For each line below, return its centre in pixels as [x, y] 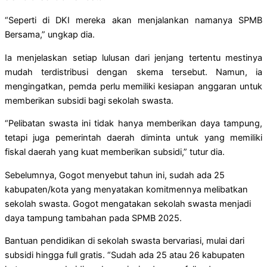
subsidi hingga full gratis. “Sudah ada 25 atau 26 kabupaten [125, 255]
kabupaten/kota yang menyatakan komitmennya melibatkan [126, 189]
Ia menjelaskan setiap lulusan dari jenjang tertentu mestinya [133, 58]
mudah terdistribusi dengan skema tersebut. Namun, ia [133, 72]
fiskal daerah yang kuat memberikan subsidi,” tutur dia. [115, 152]
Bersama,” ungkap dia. [50, 34]
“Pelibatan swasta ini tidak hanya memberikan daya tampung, [133, 124]
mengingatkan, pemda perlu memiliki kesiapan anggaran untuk [133, 86]
